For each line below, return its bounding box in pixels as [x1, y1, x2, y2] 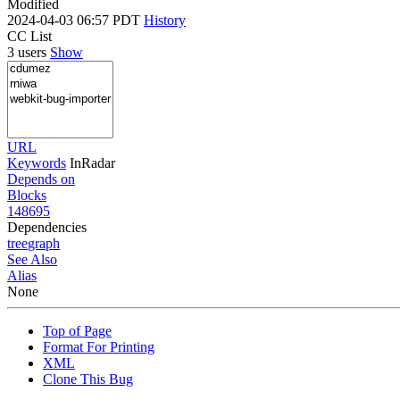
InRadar [70, 154, 115, 171]
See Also [7, 251, 57, 267]
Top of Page [43, 322, 112, 338]
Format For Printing [43, 338, 154, 354]
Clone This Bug [43, 371, 133, 387]
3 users [7, 44, 50, 60]
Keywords [7, 154, 66, 171]
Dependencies [7, 219, 87, 235]
